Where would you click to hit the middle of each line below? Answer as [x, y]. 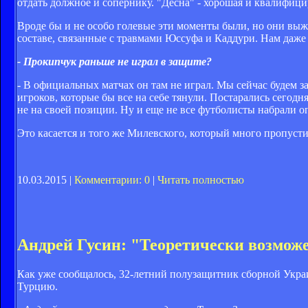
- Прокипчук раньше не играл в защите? [114, 61]
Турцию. [37, 286]
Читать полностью [201, 179]
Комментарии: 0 [112, 179]
